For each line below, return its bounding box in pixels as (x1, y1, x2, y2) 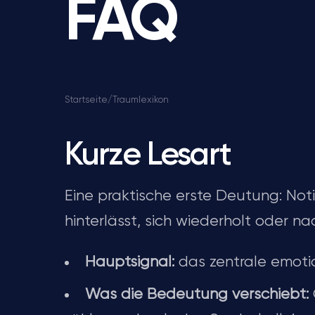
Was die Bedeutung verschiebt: (85, 287, 309, 302)
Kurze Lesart (65, 139, 231, 172)
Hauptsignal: (85, 255, 174, 270)
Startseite (65, 96, 108, 105)
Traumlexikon (112, 96, 169, 105)
